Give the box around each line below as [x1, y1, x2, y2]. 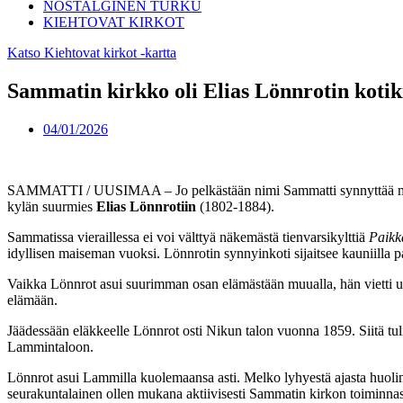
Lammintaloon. [7, 338, 94, 354]
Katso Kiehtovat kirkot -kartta [7, 45, 176, 60]
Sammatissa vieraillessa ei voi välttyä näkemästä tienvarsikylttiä [7, 228, 369, 245]
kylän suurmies [7, 198, 96, 214]
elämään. [7, 291, 58, 308]
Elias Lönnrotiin [96, 198, 200, 214]
